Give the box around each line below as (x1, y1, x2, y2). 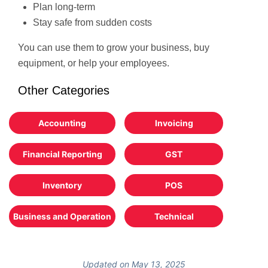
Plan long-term (33, 2, 95, 12)
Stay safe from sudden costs (33, 17, 152, 28)
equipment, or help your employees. (18, 58, 169, 68)
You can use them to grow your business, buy (18, 42, 209, 53)
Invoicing (154, 118, 193, 128)
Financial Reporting (22, 149, 102, 159)
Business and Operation (13, 211, 111, 221)
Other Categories (18, 84, 109, 97)
